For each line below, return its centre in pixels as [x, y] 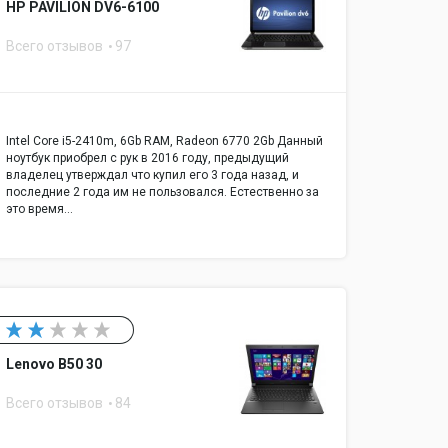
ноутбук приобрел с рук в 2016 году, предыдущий [147, 158]
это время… [39, 209]
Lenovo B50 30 [54, 364]
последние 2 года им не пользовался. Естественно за [162, 192]
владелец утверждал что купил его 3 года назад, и [152, 175]
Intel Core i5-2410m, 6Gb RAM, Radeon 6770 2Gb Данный [164, 141]
